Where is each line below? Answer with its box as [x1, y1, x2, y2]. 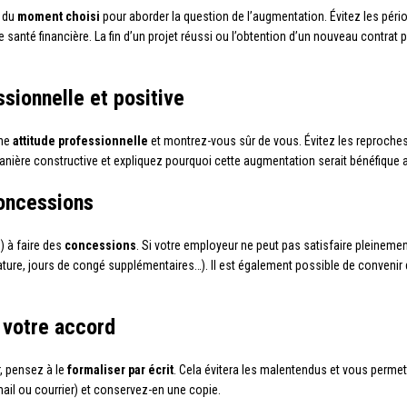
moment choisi [17, 9, 100, 25]
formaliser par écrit [67, 362, 174, 378]
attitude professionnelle [13, 134, 148, 149]
